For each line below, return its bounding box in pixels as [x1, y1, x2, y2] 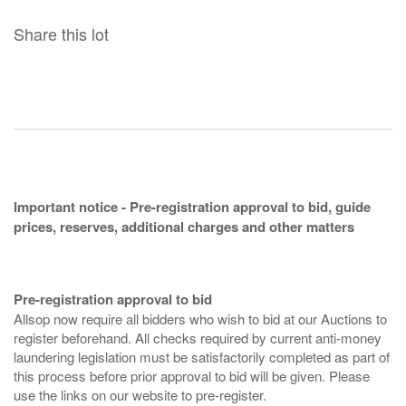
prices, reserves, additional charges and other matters [14, 216, 354, 237]
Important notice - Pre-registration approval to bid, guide [14, 196, 371, 217]
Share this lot [14, 21, 109, 45]
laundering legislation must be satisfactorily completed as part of [14, 346, 390, 366]
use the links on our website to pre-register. [14, 384, 266, 404]
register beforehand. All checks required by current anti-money [14, 327, 382, 347]
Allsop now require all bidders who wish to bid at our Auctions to [14, 308, 387, 328]
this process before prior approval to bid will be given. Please [14, 365, 370, 385]
